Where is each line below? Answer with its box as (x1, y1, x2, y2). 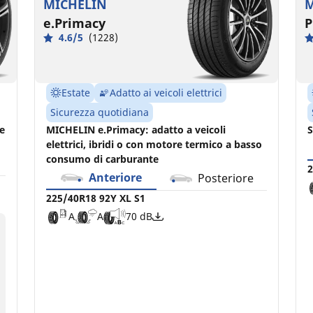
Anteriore (89, 169, 143, 185)
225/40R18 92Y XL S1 (46, 191, 146, 205)
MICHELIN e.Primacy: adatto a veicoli (46, 122, 226, 136)
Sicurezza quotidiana (50, 105, 150, 119)
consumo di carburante (46, 152, 159, 166)
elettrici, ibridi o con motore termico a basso (46, 137, 263, 151)
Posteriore (197, 170, 254, 186)
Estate (61, 85, 91, 99)
